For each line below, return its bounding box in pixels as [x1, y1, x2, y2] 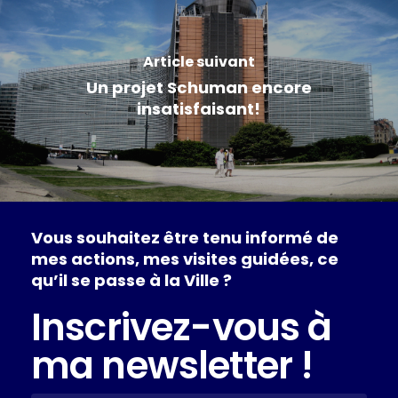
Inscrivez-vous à [30, 300, 332, 354]
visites [182, 247, 237, 270]
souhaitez [76, 226, 160, 249]
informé [244, 226, 313, 249]
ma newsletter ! [30, 338, 314, 392]
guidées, [240, 247, 314, 270]
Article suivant [142, 51, 255, 72]
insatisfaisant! [137, 97, 261, 120]
